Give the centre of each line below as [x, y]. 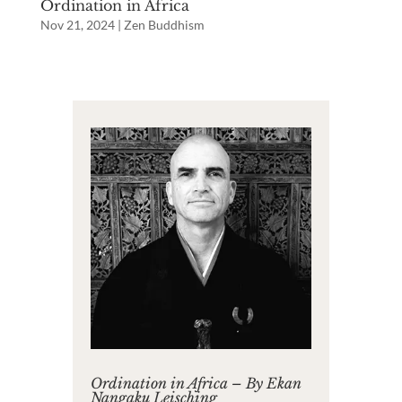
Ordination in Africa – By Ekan [196, 384]
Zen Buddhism [164, 25]
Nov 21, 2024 [77, 25]
